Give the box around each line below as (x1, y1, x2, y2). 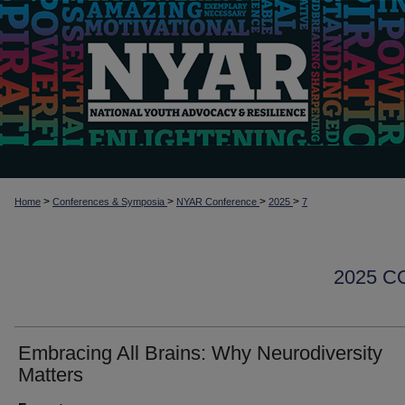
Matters (18, 363, 83, 386)
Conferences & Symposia (52, 196, 167, 207)
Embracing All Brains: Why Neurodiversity (18, 342, 382, 364)
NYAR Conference (176, 196, 259, 207)
